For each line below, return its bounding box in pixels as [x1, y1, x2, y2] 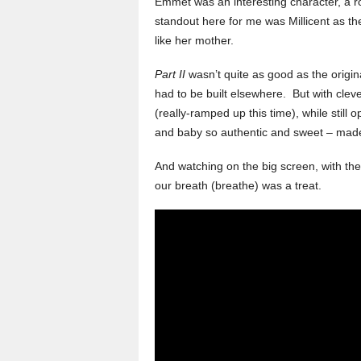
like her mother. [155, 33, 234, 47]
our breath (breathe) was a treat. [155, 178, 322, 192]
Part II [155, 67, 185, 81]
